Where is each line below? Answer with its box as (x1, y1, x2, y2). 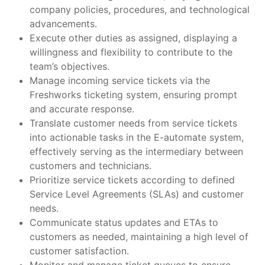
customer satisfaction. (30, 245, 129, 257)
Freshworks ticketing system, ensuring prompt (30, 89, 237, 101)
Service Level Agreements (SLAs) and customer (30, 188, 244, 201)
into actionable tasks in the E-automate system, (30, 131, 244, 144)
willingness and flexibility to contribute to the (30, 46, 232, 59)
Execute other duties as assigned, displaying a (30, 32, 237, 44)
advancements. (30, 18, 97, 30)
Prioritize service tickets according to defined (30, 174, 235, 186)
